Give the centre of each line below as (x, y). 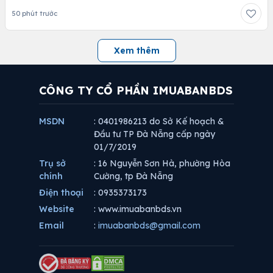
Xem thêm (136, 50)
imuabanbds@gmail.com (149, 225)
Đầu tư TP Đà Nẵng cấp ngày (154, 134)
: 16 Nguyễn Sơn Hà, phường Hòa (162, 163)
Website (57, 209)
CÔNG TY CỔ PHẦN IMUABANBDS (136, 90)
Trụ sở (52, 163)
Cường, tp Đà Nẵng (133, 176)
